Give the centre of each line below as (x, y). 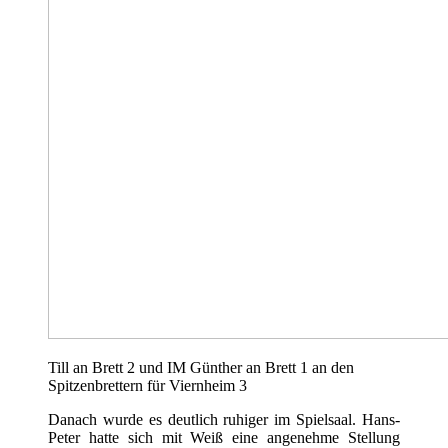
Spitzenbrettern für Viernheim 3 (147, 386)
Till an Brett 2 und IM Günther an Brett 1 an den (201, 368)
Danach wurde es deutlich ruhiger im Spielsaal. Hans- (224, 420)
